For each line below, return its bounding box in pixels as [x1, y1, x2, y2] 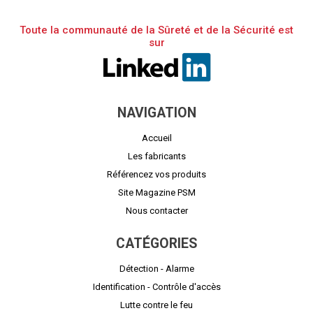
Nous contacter [125, 205, 188, 216]
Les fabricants [127, 150, 186, 161]
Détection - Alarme [119, 263, 194, 275]
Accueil [141, 132, 172, 143]
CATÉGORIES [116, 235, 197, 252]
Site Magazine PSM [117, 187, 196, 198]
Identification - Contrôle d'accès [92, 282, 221, 293]
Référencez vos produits [107, 168, 206, 180]
